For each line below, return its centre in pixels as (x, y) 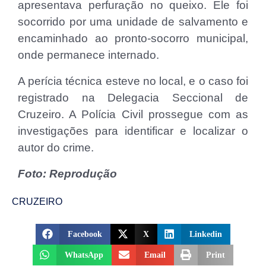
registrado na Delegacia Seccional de (133, 97)
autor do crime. (56, 147)
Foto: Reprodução (67, 173)
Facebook (85, 234)
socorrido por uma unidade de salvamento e (133, 21)
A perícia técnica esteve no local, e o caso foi (133, 81)
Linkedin (206, 234)
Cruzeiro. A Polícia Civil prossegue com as (133, 114)
